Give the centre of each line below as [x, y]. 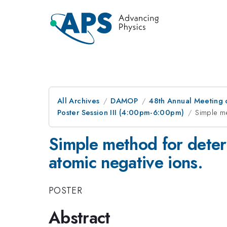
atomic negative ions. [126, 162]
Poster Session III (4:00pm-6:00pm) [121, 112]
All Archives [79, 101]
